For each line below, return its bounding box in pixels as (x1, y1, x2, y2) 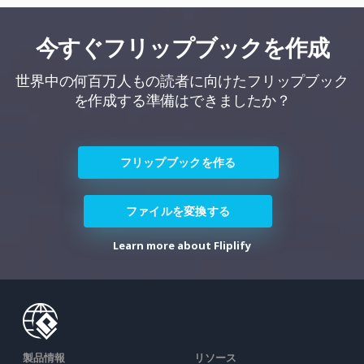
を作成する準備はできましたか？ (73, 90, 291, 110)
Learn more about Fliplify (113, 238, 251, 253)
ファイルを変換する (125, 203, 231, 219)
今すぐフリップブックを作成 (35, 32, 329, 63)
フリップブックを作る (119, 154, 236, 171)
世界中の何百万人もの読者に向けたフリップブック (15, 71, 349, 91)
